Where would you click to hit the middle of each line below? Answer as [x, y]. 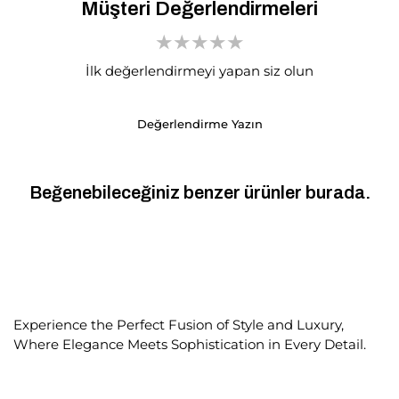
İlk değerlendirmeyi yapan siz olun [199, 71]
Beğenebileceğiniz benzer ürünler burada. [199, 193]
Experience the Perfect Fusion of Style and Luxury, [179, 325]
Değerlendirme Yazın [199, 124]
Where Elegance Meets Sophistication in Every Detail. [190, 344]
